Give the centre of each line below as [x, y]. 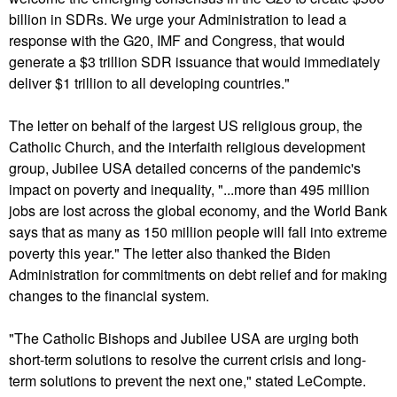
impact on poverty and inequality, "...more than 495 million [189, 190]
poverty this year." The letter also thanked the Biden [170, 253]
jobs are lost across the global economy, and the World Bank [198, 211]
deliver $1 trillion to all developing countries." [149, 83]
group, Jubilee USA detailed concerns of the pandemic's [185, 168]
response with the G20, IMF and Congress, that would [177, 41]
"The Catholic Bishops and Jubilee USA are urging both [184, 339]
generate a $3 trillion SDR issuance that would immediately [195, 62]
